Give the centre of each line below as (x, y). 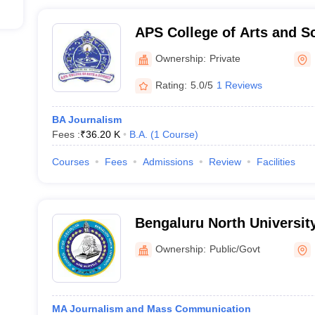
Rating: (171, 85)
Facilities (276, 162)
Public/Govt (234, 249)
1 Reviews (239, 85)
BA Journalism (86, 120)
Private (225, 58)
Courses (70, 162)
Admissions (168, 162)
